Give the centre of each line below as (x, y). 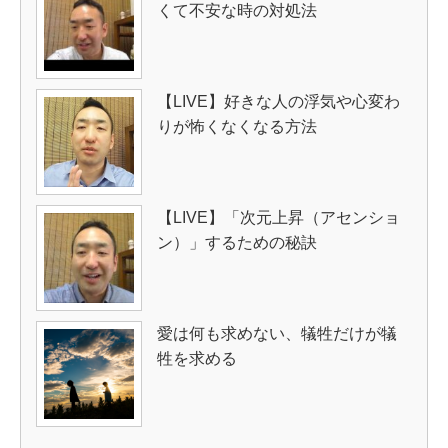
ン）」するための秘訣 (237, 243)
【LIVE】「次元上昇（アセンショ (278, 218)
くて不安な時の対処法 (237, 11)
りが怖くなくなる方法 (237, 127)
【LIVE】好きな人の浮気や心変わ (278, 102)
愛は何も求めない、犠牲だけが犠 (277, 334)
